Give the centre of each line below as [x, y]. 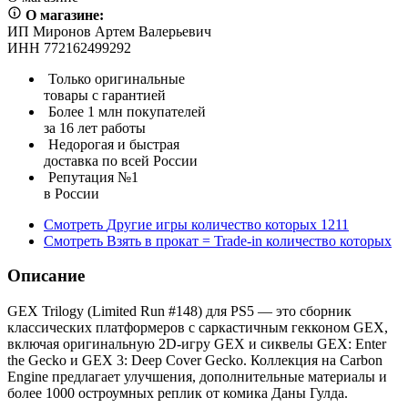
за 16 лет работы [95, 127]
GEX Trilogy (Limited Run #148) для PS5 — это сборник [179, 311]
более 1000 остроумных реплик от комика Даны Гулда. [178, 393]
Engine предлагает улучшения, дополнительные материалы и [197, 377]
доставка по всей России [121, 160]
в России [71, 193]
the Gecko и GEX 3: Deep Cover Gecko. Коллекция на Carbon [195, 361]
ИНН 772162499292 [69, 47]
